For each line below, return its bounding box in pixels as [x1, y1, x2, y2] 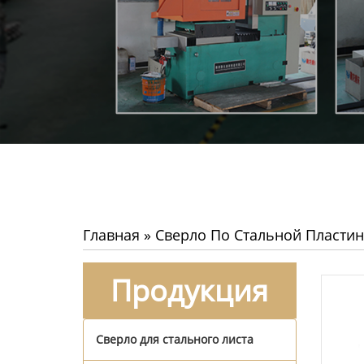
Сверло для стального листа [96, 331, 253, 347]
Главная [83, 225, 140, 245]
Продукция [110, 271, 269, 310]
